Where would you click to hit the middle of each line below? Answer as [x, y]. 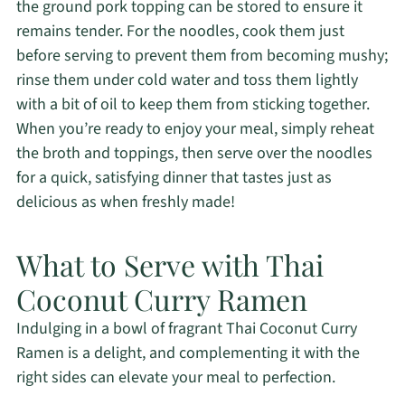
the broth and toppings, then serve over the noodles [194, 154]
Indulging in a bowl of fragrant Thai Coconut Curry [186, 329]
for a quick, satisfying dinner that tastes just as [174, 178]
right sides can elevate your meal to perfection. [175, 378]
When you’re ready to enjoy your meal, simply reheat [195, 129]
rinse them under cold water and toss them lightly [187, 80]
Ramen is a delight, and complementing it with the [188, 353]
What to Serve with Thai [170, 265]
